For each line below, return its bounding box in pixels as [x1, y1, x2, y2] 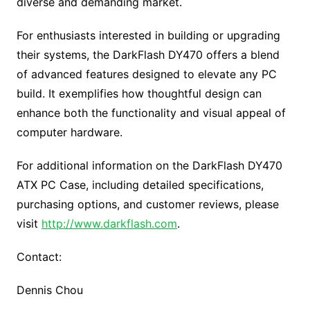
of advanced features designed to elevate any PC [16, 66, 277, 81]
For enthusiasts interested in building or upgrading [16, 28, 280, 42]
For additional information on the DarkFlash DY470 [16, 158, 282, 172]
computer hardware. [16, 125, 122, 139]
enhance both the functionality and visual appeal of [16, 105, 286, 120]
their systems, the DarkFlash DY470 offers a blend [16, 47, 280, 62]
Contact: [16, 249, 62, 264]
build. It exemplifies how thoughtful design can [16, 86, 262, 100]
